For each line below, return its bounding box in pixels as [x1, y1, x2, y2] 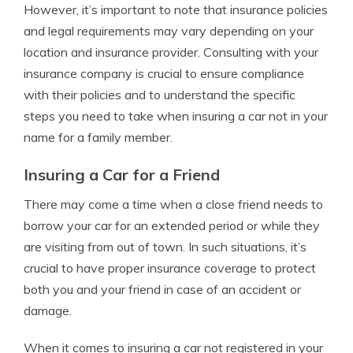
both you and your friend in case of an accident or [24, 281, 301, 297]
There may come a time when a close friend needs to [24, 196, 323, 212]
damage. [24, 303, 72, 318]
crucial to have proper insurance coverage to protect [24, 260, 316, 276]
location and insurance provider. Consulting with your [24, 44, 318, 60]
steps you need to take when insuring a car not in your [24, 108, 328, 124]
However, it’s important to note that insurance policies [24, 2, 328, 17]
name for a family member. [24, 129, 173, 145]
